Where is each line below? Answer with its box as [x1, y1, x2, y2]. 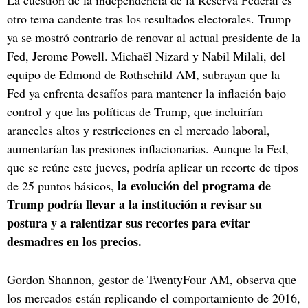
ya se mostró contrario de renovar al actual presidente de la [7, 28, 300, 45]
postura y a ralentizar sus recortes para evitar [7, 213, 250, 232]
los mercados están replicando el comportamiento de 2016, [7, 289, 300, 306]
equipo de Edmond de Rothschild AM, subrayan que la [7, 65, 280, 82]
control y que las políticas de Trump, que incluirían [7, 102, 263, 120]
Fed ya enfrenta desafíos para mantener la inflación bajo [7, 84, 286, 101]
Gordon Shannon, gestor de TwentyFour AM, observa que [7, 270, 296, 287]
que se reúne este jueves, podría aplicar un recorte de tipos [7, 158, 298, 175]
